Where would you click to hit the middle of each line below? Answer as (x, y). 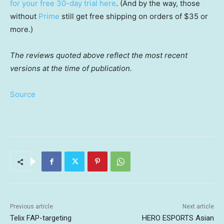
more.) (21, 29)
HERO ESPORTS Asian (178, 218)
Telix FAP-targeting (41, 218)
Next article (198, 207)
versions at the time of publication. (71, 68)
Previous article (31, 207)
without (24, 16)
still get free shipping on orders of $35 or (134, 16)
